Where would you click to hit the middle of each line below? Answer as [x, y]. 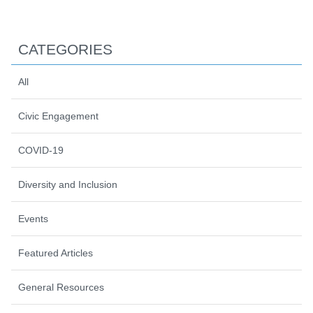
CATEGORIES [65, 49]
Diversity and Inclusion [68, 184]
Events [33, 218]
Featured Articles [56, 253]
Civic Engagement [58, 116]
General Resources [61, 287]
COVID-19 [41, 150]
